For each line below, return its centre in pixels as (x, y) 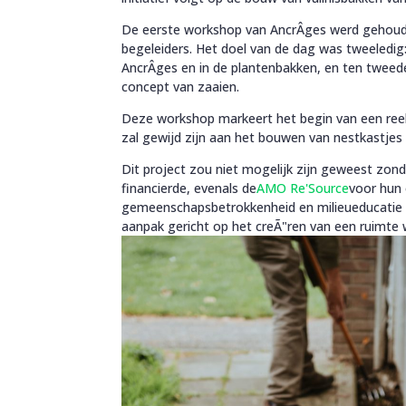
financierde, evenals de (189, 188)
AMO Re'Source (303, 188)
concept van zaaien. (181, 86)
